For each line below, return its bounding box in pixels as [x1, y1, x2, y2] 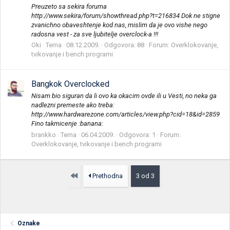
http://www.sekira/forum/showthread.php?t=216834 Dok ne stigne [31, 11, 220, 20]
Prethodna [91, 171, 123, 180]
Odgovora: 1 [119, 130, 156, 139]
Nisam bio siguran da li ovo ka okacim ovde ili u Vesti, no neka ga [31, 92, 217, 100]
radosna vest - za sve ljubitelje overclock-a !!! [31, 30, 158, 38]
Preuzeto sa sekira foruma [31, 2, 107, 10]
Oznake [17, 219, 41, 227]
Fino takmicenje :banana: [31, 120, 103, 128]
